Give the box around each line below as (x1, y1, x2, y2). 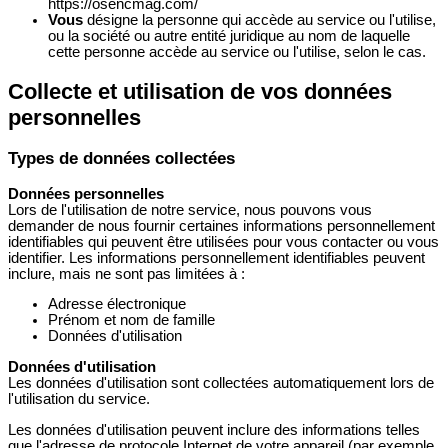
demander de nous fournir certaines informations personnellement (8, 217, 435, 234)
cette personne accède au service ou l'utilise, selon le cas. (48, 44, 426, 61)
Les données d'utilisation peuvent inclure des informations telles (8, 421, 420, 438)
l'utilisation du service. (8, 390, 150, 407)
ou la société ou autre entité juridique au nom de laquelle (48, 28, 410, 45)
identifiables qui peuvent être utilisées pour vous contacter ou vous (8, 233, 439, 250)
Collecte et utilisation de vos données (8, 78, 392, 104)
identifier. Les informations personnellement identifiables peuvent (8, 249, 425, 266)
